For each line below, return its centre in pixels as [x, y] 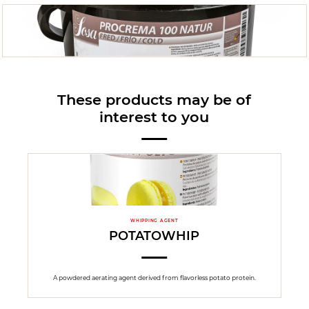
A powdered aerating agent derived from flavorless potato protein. [154, 277]
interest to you [154, 117]
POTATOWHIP [154, 236]
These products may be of [154, 99]
